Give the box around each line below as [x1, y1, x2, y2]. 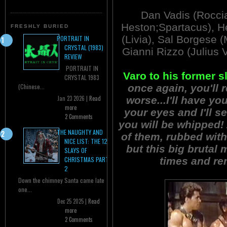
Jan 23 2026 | [57, 94, 89, 103]
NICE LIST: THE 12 [64, 137, 107, 146]
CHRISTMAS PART [64, 155, 109, 164]
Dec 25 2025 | [57, 197, 88, 206]
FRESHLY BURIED [11, 23, 69, 29]
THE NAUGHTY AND [57, 128, 103, 137]
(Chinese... [18, 82, 45, 91]
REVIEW [64, 52, 82, 61]
